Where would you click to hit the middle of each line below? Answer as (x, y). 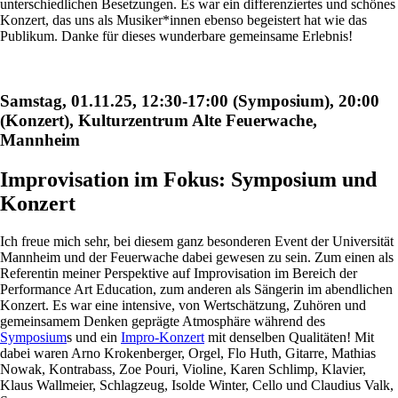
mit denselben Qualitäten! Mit (289, 337)
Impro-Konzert (163, 337)
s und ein (94, 337)
